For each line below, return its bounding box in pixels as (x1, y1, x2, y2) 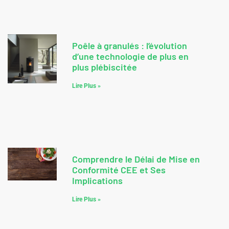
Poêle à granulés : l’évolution (72, 40, 187, 52)
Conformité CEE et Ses (72, 164, 166, 176)
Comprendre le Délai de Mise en (72, 153, 200, 165)
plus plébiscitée (72, 61, 137, 73)
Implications (72, 175, 123, 187)
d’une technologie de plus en (72, 51, 189, 62)
